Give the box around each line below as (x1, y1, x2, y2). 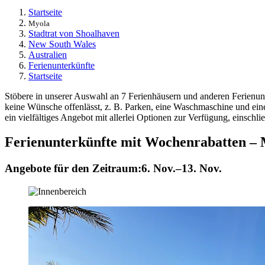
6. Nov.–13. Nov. (141, 162, 222, 175)
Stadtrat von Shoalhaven (28, 28, 119, 38)
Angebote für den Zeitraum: (5, 162, 141, 175)
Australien (28, 49, 67, 60)
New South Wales (28, 38, 96, 49)
